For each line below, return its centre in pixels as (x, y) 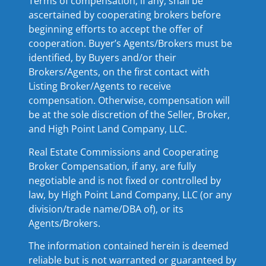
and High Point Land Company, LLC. (108, 129)
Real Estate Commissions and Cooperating (123, 152)
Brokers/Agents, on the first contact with (119, 72)
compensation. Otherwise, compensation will (129, 101)
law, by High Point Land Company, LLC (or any (130, 194)
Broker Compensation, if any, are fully (112, 166)
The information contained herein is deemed (129, 246)
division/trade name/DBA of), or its (106, 209)
